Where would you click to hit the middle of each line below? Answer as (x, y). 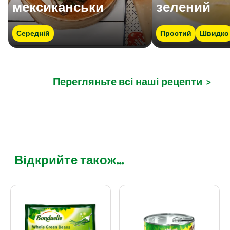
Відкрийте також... (69, 160)
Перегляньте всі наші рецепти (128, 81)
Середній (33, 33)
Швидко (214, 33)
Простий (176, 33)
